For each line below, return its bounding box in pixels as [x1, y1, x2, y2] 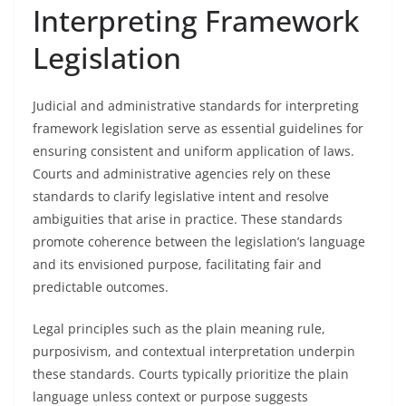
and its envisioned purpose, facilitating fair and [33, 256, 322, 273]
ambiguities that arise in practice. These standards [33, 210, 343, 227]
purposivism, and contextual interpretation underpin [33, 343, 355, 360]
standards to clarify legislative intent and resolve [33, 188, 329, 205]
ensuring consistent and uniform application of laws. [33, 142, 354, 159]
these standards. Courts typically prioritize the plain [33, 365, 349, 382]
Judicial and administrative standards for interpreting [33, 97, 359, 114]
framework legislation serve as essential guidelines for [33, 120, 363, 137]
